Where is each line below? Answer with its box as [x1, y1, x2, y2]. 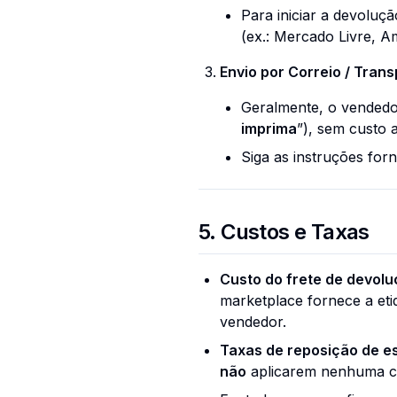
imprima [241, 120, 297, 137]
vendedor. [220, 313, 286, 331]
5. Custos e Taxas [198, 219, 370, 245]
